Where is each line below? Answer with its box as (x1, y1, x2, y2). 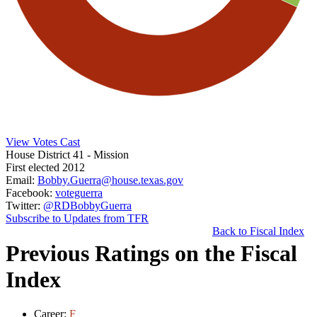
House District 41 (6, 149, 87, 161)
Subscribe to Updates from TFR (6, 212, 149, 225)
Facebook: (6, 187, 52, 200)
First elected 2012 (6, 161, 85, 174)
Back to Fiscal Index (212, 225, 304, 238)
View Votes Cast (6, 136, 80, 149)
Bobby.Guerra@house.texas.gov (38, 174, 183, 187)
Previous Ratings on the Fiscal (6, 240, 297, 266)
